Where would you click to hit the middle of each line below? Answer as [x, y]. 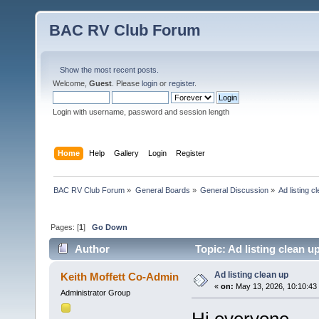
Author [93, 249]
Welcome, [71, 83]
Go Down [110, 227]
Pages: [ [65, 227]
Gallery [127, 153]
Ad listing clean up [251, 275]
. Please [127, 83]
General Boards [162, 190]
